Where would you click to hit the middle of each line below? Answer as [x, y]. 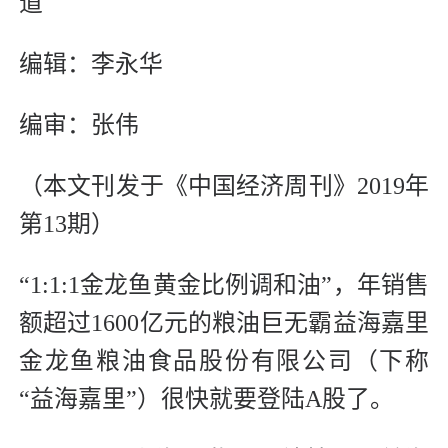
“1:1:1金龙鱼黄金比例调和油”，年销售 [224, 285]
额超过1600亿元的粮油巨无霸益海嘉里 [224, 323]
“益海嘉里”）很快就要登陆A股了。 [206, 399]
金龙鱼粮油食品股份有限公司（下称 [224, 361]
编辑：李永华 [97, 64]
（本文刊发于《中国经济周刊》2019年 [224, 186]
